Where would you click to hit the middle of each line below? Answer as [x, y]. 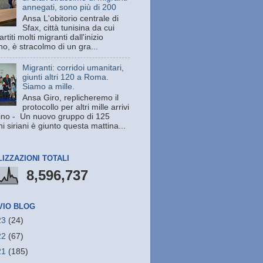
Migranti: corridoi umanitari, [73, 68]
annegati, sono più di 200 [70, 8]
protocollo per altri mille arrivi [76, 107]
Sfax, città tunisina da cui [69, 28]
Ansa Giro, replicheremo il [71, 97]
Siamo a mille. [49, 86]
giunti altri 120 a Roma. [66, 77]
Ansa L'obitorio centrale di [71, 19]
